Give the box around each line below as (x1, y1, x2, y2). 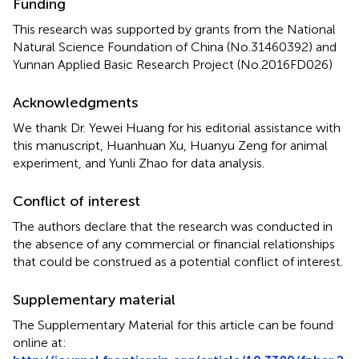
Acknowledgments (13, 94, 138, 112)
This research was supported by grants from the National (13, 22, 336, 38)
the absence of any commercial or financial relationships (13, 236, 335, 252)
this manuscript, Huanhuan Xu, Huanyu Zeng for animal (13, 138, 328, 154)
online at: (13, 335, 67, 351)
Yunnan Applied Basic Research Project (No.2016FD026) (13, 57, 333, 73)
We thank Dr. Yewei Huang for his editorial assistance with (13, 120, 341, 136)
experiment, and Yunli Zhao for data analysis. (13, 155, 264, 171)
